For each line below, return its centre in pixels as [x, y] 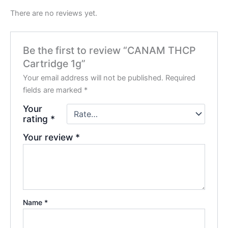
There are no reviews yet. [54, 13]
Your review [49, 137]
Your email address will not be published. [93, 78]
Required [181, 78]
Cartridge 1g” [54, 63]
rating [37, 119]
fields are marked [54, 90]
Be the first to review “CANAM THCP [110, 50]
